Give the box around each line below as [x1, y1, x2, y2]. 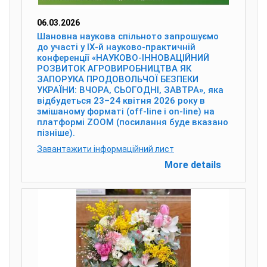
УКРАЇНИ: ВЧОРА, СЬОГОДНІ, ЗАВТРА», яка [37, 85, 223, 95]
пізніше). [37, 128, 75, 138]
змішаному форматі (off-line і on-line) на [37, 106, 215, 117]
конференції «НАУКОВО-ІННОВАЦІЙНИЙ [37, 52, 209, 63]
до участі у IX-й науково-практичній [37, 42, 195, 52]
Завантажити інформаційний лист [37, 144, 174, 154]
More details [164, 159, 221, 170]
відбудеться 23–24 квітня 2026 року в [37, 95, 205, 106]
